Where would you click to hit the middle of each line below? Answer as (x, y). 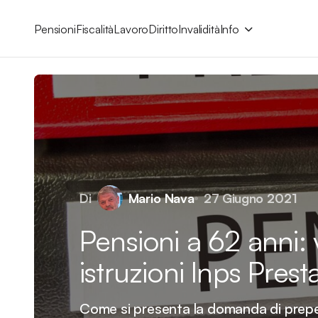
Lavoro (131, 29)
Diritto (164, 29)
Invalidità (199, 29)
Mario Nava (161, 198)
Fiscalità (95, 29)
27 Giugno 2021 (250, 198)
